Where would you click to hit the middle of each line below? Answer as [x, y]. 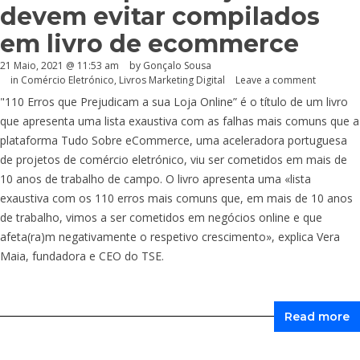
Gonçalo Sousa [177, 65]
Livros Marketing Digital [172, 80]
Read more [317, 317]
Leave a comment [276, 80]
